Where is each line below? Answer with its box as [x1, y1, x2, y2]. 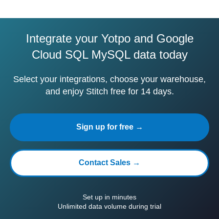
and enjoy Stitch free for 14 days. [45, 87, 174, 96]
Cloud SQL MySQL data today [31, 48, 188, 61]
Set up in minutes [83, 193, 136, 201]
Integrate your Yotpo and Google [25, 32, 194, 45]
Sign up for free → [76, 123, 143, 131]
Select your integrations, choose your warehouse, [13, 74, 206, 84]
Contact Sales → [79, 158, 140, 167]
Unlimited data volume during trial [58, 202, 161, 210]
